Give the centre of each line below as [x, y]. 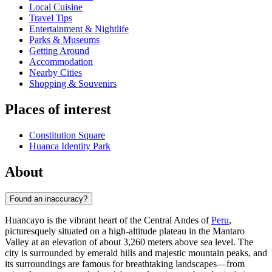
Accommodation [61, 62]
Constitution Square [67, 135]
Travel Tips [51, 18]
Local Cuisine [56, 7]
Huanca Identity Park [70, 146]
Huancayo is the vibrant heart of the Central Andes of [108, 220]
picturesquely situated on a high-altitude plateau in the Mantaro [125, 231]
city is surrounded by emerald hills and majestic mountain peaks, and [136, 253]
